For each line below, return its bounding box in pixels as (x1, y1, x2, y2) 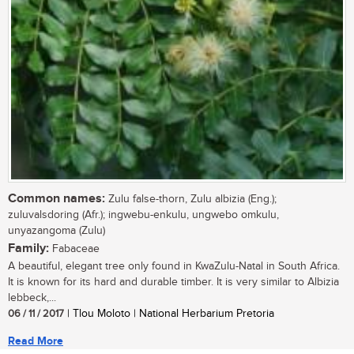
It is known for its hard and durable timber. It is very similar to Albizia (8, 275, 339, 288)
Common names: (8, 190, 105, 206)
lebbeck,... (8, 291, 56, 304)
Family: (8, 240, 49, 256)
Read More (8, 333, 63, 348)
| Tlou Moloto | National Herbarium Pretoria (64, 307, 274, 320)
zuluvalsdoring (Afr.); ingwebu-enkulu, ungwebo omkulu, (8, 208, 279, 221)
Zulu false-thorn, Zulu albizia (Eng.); (105, 192, 277, 205)
